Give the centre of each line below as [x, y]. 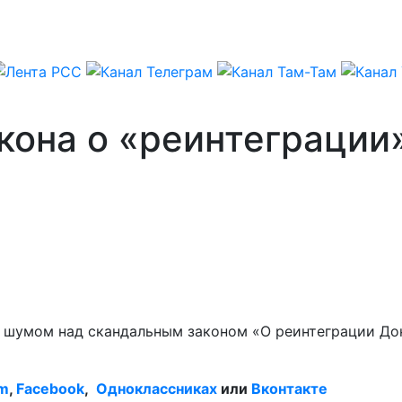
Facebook [50, 388]
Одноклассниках [157, 388]
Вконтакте [289, 388]
